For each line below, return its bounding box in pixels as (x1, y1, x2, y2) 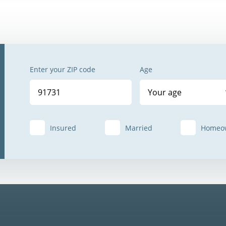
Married (125, 123, 152, 133)
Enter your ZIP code (30, 64, 95, 74)
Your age (148, 86, 182, 98)
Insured (50, 123, 76, 133)
